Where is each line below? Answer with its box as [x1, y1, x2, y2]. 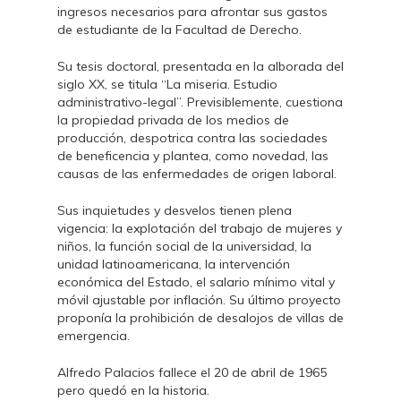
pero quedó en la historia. [57, 382, 209, 398]
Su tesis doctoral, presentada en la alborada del [57, 58, 344, 74]
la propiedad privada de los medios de [57, 112, 289, 128]
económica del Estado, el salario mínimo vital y [57, 274, 335, 290]
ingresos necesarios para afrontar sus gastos [57, 4, 328, 20]
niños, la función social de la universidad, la [57, 238, 311, 254]
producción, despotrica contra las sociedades [57, 130, 328, 146]
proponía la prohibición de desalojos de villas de [57, 310, 344, 326]
